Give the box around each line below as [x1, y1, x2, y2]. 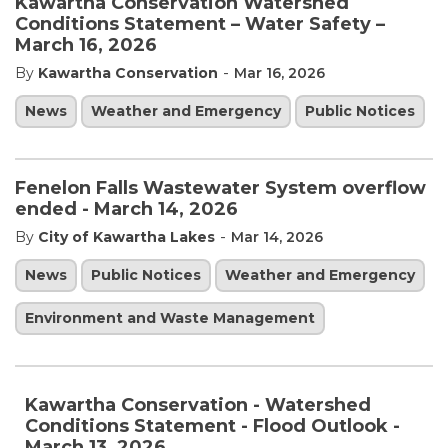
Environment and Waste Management [25, 308, 315, 327]
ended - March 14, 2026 [15, 197, 238, 220]
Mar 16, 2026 [234, 63, 325, 82]
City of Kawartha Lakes [38, 227, 215, 246]
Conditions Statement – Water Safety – [15, 12, 385, 35]
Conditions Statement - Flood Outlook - [25, 414, 400, 437]
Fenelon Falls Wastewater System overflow [15, 176, 426, 199]
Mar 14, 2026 [231, 227, 323, 246]
